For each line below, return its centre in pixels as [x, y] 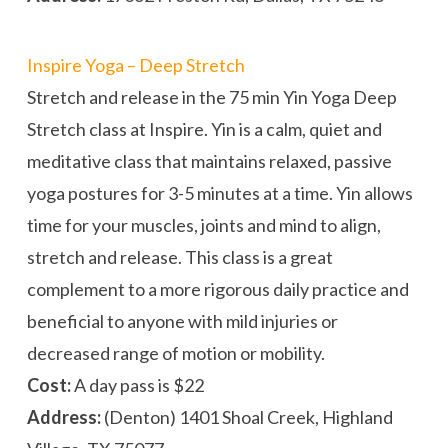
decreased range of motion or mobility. [175, 353]
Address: [63, 417]
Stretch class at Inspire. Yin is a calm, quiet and [204, 129]
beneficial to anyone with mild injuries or [182, 321]
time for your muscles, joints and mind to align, [203, 225]
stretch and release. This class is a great [179, 257]
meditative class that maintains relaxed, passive [209, 161]
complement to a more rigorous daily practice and [217, 289]
